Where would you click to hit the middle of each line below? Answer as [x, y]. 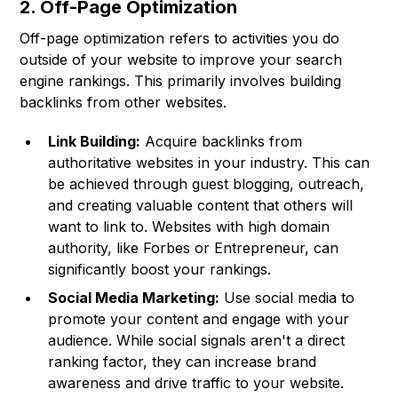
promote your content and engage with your [199, 319]
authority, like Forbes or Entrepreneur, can [194, 248]
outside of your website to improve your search [181, 60]
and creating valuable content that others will [201, 206]
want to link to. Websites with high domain [189, 227]
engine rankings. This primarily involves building [181, 81]
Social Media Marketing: [134, 298]
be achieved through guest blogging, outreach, [207, 184]
